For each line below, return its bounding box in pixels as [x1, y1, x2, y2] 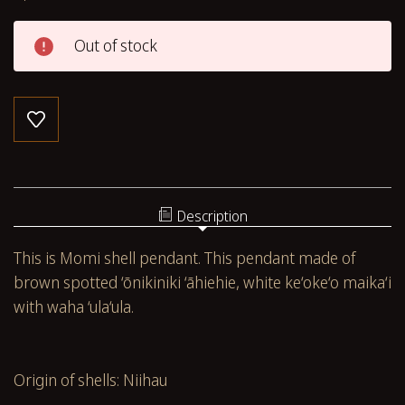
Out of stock [74, 33, 157, 56]
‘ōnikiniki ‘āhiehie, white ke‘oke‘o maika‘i [121, 270, 391, 293]
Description [176, 205, 248, 226]
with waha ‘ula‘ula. [14, 295, 134, 317]
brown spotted [14, 270, 121, 293]
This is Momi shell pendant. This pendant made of [14, 246, 355, 268]
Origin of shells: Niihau [14, 368, 171, 391]
